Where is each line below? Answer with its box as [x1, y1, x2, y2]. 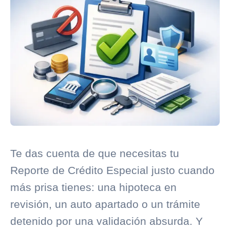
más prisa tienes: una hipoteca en [10, 181, 177, 194]
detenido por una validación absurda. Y [10, 215, 203, 227]
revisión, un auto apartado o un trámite [10, 198, 200, 210]
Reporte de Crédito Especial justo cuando [10, 164, 215, 177]
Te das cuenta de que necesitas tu [10, 147, 179, 160]
